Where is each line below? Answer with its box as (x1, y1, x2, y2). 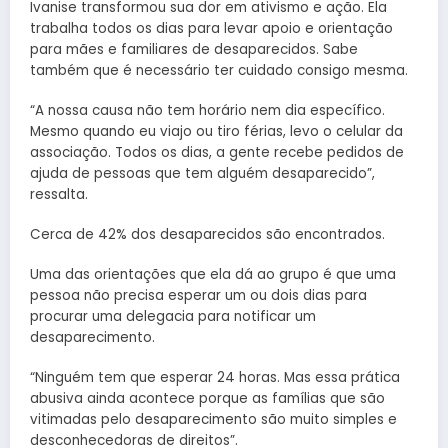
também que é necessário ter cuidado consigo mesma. (30, 60, 412, 80)
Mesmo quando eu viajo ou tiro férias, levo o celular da (30, 121, 403, 141)
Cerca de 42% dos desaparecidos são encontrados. (30, 224, 389, 244)
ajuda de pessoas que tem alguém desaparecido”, (30, 163, 375, 183)
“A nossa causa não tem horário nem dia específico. (30, 100, 385, 120)
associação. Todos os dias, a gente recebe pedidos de (30, 142, 404, 162)
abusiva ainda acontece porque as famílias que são (30, 389, 385, 409)
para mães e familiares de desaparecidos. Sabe (30, 39, 358, 59)
